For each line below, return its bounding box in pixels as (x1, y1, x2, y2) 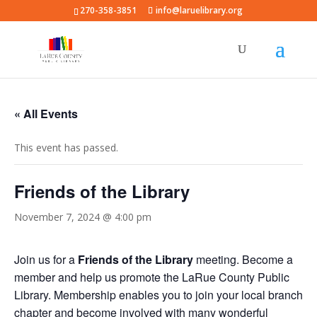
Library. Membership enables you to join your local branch (14, 287, 303, 303)
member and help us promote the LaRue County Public (14, 269, 289, 285)
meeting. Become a (196, 251, 293, 267)
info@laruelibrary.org (156, 4, 243, 16)
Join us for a (14, 251, 78, 267)
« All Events (14, 105, 78, 122)
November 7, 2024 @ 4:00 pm (14, 210, 151, 224)
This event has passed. (14, 141, 118, 154)
